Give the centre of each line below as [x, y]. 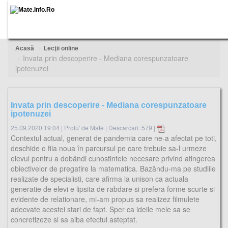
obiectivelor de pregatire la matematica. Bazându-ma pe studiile [113, 168]
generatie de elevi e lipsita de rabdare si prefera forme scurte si [113, 189]
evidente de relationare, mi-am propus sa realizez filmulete [105, 199]
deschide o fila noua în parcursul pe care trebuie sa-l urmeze [109, 148]
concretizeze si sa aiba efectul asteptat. [74, 219]
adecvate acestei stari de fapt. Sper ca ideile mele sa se [101, 209]
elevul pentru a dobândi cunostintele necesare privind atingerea [113, 158]
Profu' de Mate [85, 127]
